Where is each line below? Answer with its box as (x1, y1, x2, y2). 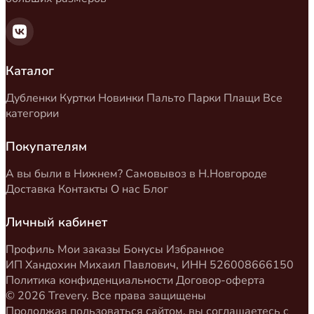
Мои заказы (57, 241, 121, 257)
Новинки (98, 90, 144, 107)
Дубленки (6, 90, 57, 107)
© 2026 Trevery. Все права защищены (6, 287, 206, 303)
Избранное (166, 241, 224, 257)
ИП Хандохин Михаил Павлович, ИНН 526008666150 (6, 257, 294, 273)
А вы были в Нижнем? (6, 166, 123, 182)
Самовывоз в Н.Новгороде (125, 166, 267, 182)
